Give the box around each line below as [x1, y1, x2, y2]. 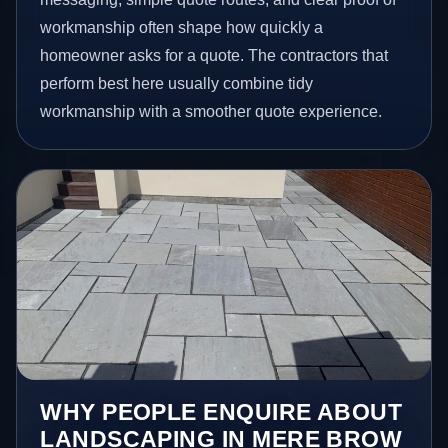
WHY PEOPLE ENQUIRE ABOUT [40, 398, 403, 425]
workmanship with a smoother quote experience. [40, 102, 383, 120]
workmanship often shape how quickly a [40, 18, 324, 36]
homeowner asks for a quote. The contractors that [40, 46, 389, 64]
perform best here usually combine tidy [40, 74, 314, 92]
